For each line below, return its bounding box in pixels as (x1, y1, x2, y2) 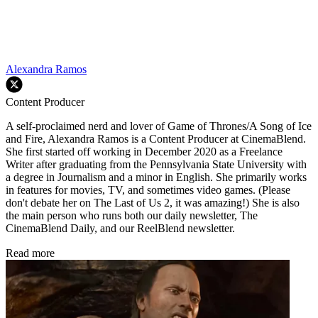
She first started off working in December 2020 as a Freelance (6, 146, 283, 158)
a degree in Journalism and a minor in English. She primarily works (6, 171, 307, 184)
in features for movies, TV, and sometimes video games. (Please (6, 184, 290, 197)
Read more (6, 247, 55, 260)
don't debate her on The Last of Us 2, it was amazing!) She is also (6, 197, 300, 209)
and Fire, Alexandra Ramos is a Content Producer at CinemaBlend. (6, 133, 306, 146)
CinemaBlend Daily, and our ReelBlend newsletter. (6, 222, 238, 235)
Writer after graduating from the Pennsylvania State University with (6, 158, 307, 171)
